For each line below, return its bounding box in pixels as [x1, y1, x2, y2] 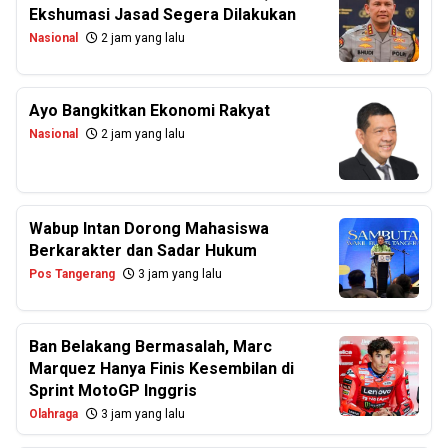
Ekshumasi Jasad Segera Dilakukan [29, 5, 296, 24]
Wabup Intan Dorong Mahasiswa [29, 219, 269, 238]
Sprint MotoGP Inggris [29, 381, 197, 400]
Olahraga [29, 407, 78, 421]
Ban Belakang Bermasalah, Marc [29, 337, 272, 356]
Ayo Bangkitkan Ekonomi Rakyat [29, 101, 270, 120]
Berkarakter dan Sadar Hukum [29, 241, 257, 260]
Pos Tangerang [29, 267, 115, 281]
